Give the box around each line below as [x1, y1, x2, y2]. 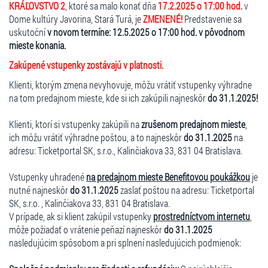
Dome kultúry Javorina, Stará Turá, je [9, 12, 143, 25]
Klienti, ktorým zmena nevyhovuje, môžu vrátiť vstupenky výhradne [9, 78, 252, 91]
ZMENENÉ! [143, 12, 184, 25]
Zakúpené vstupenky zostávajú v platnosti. [9, 58, 163, 71]
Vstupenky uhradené [9, 170, 86, 183]
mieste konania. [9, 38, 66, 51]
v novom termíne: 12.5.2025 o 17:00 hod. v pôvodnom [47, 25, 245, 38]
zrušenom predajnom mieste [141, 117, 245, 130]
